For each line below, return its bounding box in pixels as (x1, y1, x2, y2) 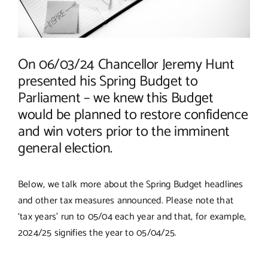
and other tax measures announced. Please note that (17, 192, 233, 209)
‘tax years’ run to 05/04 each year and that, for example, (17, 208, 246, 225)
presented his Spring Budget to (17, 70, 198, 94)
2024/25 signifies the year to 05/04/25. (17, 224, 177, 241)
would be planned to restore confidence (17, 103, 248, 127)
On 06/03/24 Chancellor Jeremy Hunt (17, 53, 234, 77)
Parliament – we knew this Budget (17, 87, 214, 111)
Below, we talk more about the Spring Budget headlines (17, 176, 243, 193)
